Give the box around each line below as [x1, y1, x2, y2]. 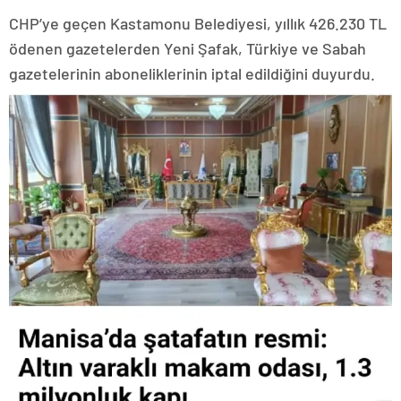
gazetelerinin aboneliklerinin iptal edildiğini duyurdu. [9, 63, 375, 83]
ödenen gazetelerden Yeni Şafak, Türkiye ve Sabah [9, 38, 366, 58]
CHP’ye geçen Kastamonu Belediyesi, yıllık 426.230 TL [9, 13, 387, 33]
